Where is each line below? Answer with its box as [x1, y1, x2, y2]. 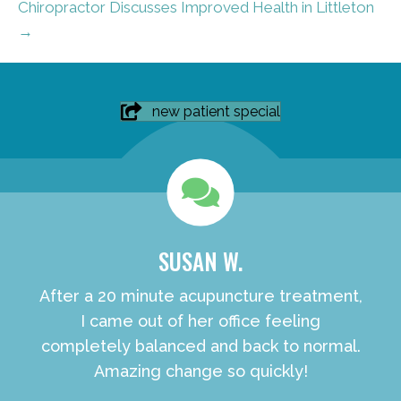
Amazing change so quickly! [93, 362, 308, 381]
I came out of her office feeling [81, 311, 320, 331]
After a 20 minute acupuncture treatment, [38, 286, 363, 306]
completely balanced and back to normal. [40, 337, 361, 356]
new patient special [152, 103, 280, 121]
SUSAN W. [158, 244, 243, 278]
